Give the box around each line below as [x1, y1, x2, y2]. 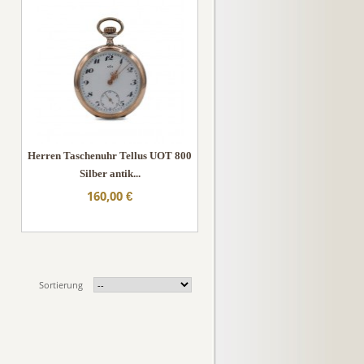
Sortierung [39, 279, 83, 291]
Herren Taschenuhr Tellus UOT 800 [28, 149, 192, 162]
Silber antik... [79, 167, 141, 180]
